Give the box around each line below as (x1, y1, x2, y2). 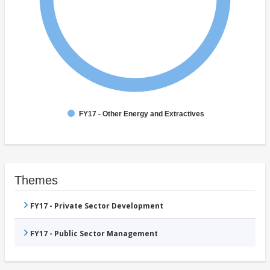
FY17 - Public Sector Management (30, 228, 158, 239)
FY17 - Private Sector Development (30, 201, 163, 212)
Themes (14, 174, 58, 187)
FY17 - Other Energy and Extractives (79, 110, 204, 119)
